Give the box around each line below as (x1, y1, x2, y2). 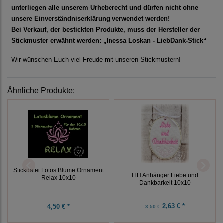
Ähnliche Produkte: (7, 86, 75, 95)
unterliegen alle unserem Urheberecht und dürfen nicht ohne (11, 4, 198, 12)
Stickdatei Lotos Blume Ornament (13, 166, 104, 173)
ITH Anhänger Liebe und (131, 172, 198, 179)
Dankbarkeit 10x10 (139, 179, 191, 186)
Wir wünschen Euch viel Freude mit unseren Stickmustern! (11, 56, 181, 64)
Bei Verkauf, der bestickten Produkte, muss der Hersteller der (11, 26, 200, 34)
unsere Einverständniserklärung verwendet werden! (11, 15, 170, 23)
